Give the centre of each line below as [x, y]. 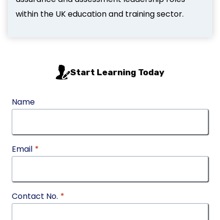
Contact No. [35, 196]
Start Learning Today [117, 72]
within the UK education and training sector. [100, 14]
